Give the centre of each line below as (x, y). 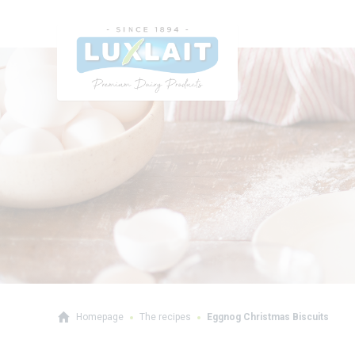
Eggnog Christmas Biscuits (268, 317)
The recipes (165, 317)
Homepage (100, 317)
